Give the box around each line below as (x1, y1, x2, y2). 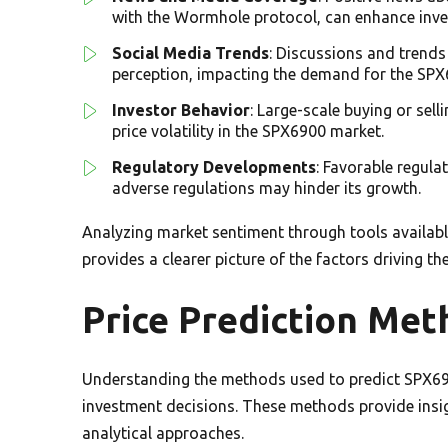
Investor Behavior (112, 100, 250, 119)
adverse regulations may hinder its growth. (112, 178, 421, 197)
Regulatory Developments (112, 157, 316, 176)
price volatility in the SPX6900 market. (112, 121, 384, 140)
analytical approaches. (82, 423, 244, 442)
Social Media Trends (112, 43, 269, 62)
